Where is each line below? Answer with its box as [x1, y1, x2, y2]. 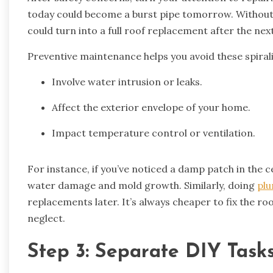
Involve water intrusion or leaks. [52, 75, 202, 88]
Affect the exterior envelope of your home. [52, 101, 250, 113]
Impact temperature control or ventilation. [52, 126, 255, 139]
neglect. [27, 211, 65, 224]
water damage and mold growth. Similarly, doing [27, 179, 257, 191]
